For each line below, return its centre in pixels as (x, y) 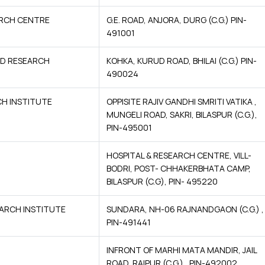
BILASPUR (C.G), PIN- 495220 (162, 181)
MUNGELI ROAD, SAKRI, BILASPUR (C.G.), (182, 114)
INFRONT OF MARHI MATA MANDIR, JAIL (182, 250)
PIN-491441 (129, 222)
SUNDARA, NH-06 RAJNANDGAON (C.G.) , (185, 209)
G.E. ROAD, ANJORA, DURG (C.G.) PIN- (177, 20)
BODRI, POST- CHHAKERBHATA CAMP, (179, 168)
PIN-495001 (129, 127)
